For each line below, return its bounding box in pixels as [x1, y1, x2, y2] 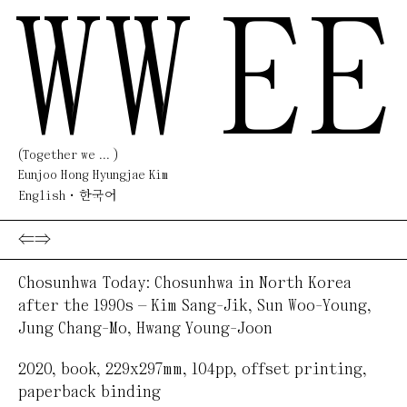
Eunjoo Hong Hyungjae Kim [18, 168, 168, 183]
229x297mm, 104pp [105, 361, 233, 379]
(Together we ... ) [18, 148, 118, 163]
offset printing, [242, 361, 367, 379]
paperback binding [18, 383, 161, 402]
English [19, 189, 65, 203]
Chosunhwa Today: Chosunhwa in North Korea [18, 274, 352, 293]
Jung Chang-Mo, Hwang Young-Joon [18, 320, 273, 338]
